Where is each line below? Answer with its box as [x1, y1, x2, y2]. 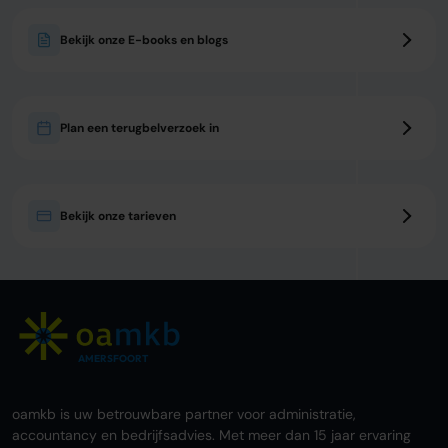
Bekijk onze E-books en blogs [60, 31, 228, 48]
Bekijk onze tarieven [60, 207, 176, 224]
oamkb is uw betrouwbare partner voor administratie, [12, 404, 356, 423]
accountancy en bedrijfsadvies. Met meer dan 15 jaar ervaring [12, 425, 411, 444]
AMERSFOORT [77, 351, 149, 365]
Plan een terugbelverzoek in [60, 119, 219, 136]
